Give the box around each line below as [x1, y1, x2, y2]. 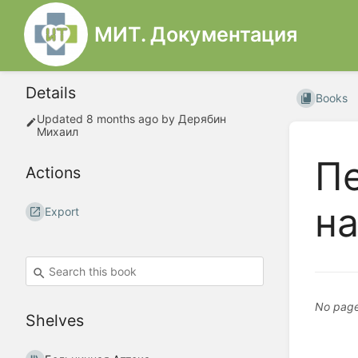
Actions [26, 163, 81, 183]
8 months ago [86, 112, 158, 126]
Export [45, 205, 80, 219]
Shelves [26, 311, 84, 331]
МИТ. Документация [94, 22, 297, 46]
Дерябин [178, 112, 226, 126]
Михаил [37, 125, 78, 139]
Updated [37, 112, 86, 126]
